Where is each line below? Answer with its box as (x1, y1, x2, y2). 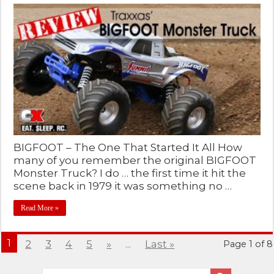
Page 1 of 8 (223, 238, 273, 250)
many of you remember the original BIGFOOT (13, 154, 257, 166)
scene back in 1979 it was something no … (13, 179, 232, 192)
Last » (145, 237, 175, 250)
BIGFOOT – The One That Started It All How (13, 141, 243, 154)
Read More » (21, 203, 59, 212)
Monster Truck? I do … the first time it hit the (13, 166, 246, 179)
